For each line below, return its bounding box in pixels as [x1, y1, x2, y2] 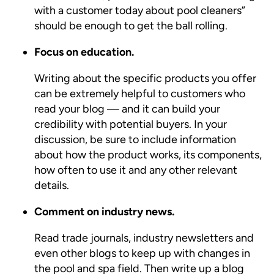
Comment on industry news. [34, 204, 174, 218]
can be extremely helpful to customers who [34, 86, 245, 100]
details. [34, 178, 69, 192]
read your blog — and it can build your [34, 102, 220, 116]
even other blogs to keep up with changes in [34, 246, 250, 260]
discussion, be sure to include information [34, 132, 236, 146]
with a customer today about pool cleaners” [34, 3, 245, 17]
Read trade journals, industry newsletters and [34, 231, 254, 245]
